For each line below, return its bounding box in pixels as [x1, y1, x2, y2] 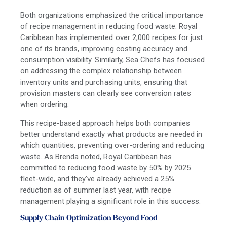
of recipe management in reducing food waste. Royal [20, 21, 197, 31]
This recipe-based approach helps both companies [20, 118, 190, 128]
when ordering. [20, 99, 69, 109]
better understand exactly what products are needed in [20, 129, 203, 139]
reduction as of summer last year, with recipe [20, 185, 171, 195]
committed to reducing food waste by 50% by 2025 [20, 163, 191, 172]
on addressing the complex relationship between [20, 66, 182, 75]
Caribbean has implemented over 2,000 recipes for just [20, 32, 203, 42]
